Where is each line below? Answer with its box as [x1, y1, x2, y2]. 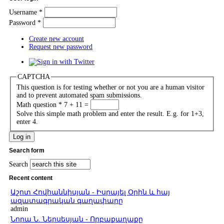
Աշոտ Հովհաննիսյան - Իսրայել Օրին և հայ [10, 188, 170, 196]
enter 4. [16, 117, 38, 125]
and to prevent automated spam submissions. [16, 91, 142, 99]
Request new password [29, 43, 92, 51]
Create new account [29, 35, 84, 43]
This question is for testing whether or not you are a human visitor [16, 83, 204, 91]
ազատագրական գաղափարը [10, 197, 123, 205]
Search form [9, 146, 44, 154]
